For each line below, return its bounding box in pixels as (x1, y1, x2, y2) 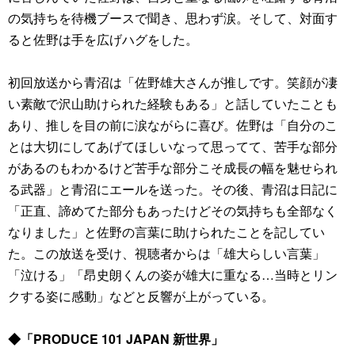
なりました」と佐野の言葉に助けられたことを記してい (8, 223, 325, 241)
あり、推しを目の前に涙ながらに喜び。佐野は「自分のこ (8, 116, 338, 134)
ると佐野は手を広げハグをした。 (8, 30, 198, 48)
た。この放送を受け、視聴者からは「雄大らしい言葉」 (8, 244, 325, 262)
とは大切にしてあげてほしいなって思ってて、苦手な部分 (8, 137, 338, 155)
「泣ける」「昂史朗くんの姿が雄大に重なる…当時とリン (8, 265, 338, 284)
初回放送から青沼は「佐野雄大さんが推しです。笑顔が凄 (8, 73, 338, 91)
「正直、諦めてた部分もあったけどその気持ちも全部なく (8, 201, 338, 219)
